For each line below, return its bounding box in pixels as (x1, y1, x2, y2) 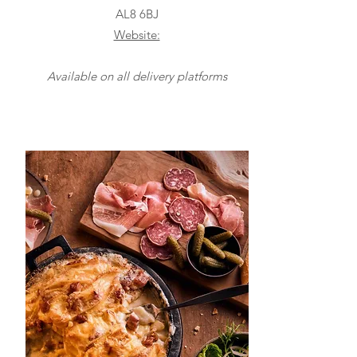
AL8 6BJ (115, 6, 159, 22)
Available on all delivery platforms (46, 68, 227, 84)
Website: (113, 26, 160, 42)
